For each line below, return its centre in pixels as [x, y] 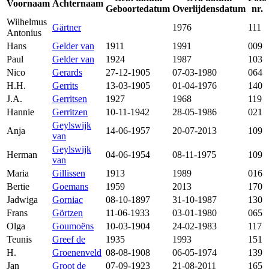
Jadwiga [22, 200]
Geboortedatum [138, 9]
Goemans [70, 187]
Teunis [19, 240]
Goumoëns [73, 226]
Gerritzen [70, 112]
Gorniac [68, 200]
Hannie [20, 112]
